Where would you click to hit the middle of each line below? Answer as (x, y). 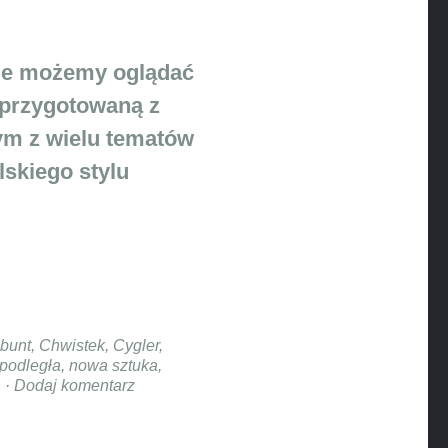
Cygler (135, 345)
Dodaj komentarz (74, 385)
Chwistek (71, 345)
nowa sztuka (113, 365)
